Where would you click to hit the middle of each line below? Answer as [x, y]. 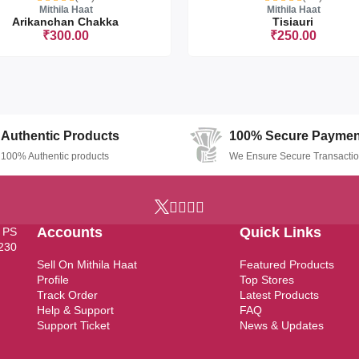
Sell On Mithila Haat [87, 264]
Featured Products [287, 264]
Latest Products [280, 295]
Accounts [70, 232]
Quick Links [281, 232]
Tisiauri [293, 22]
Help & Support [75, 310]
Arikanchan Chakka [66, 22]
